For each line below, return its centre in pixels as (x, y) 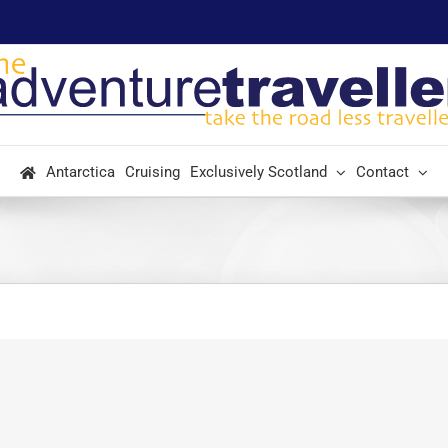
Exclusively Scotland (258, 172)
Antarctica (80, 172)
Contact (382, 172)
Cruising (152, 172)
